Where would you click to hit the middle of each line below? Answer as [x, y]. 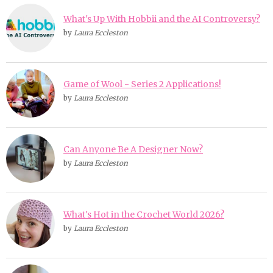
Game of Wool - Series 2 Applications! [142, 84]
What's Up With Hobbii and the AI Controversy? [162, 19]
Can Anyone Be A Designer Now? [133, 149]
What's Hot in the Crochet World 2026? [144, 214]
